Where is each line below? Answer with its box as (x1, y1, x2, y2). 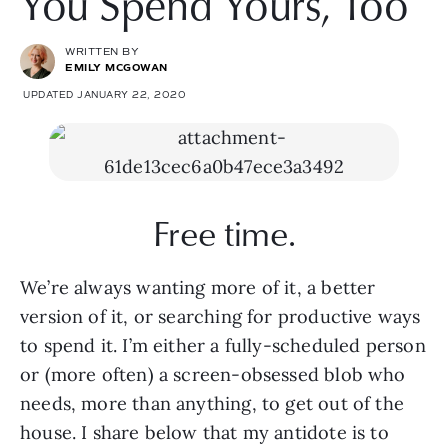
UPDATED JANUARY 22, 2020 (23, 90, 186, 100)
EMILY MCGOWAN (65, 62, 168, 73)
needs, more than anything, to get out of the (20, 392, 404, 416)
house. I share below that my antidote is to (20, 421, 389, 445)
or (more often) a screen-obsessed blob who (20, 363, 406, 387)
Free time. (152, 208, 296, 258)
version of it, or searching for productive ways (20, 305, 421, 329)
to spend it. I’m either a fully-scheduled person (20, 334, 426, 358)
